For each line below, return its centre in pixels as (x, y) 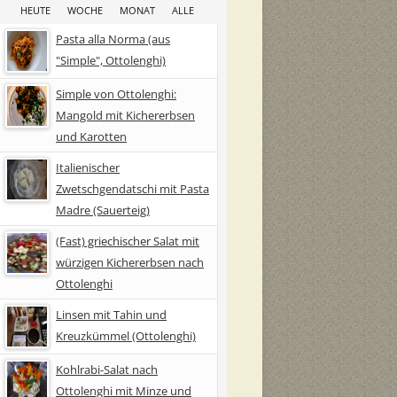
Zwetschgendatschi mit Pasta (132, 188)
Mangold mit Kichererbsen (125, 115)
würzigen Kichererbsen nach (130, 262)
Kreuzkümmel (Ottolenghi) (126, 335)
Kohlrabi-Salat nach (107, 369)
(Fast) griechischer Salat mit (128, 241)
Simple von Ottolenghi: (116, 93)
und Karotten (91, 136)
